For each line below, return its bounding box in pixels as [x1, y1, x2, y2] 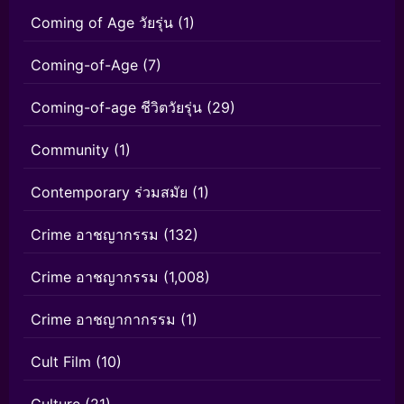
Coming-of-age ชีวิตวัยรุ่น [31, 98, 202, 117]
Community [31, 141, 109, 160]
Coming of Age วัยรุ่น [31, 14, 173, 32]
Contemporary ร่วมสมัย [31, 183, 188, 202]
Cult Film [31, 353, 91, 372]
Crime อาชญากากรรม [31, 310, 176, 329]
